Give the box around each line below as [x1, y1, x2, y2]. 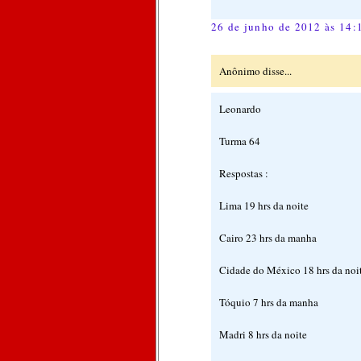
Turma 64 [219, 133, 260, 148]
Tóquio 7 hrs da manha [219, 294, 318, 309]
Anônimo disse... [219, 64, 292, 79]
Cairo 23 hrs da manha [219, 230, 317, 245]
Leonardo [219, 101, 261, 116]
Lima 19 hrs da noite [219, 197, 309, 213]
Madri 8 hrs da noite [219, 326, 307, 342]
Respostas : [219, 165, 268, 180]
